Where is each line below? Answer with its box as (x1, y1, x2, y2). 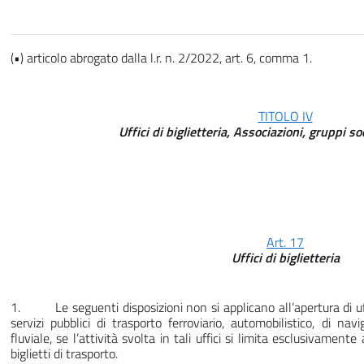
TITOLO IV (258, 106, 313, 127)
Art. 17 (266, 232, 304, 253)
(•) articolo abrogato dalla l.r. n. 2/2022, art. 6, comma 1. (11, 48, 312, 68)
